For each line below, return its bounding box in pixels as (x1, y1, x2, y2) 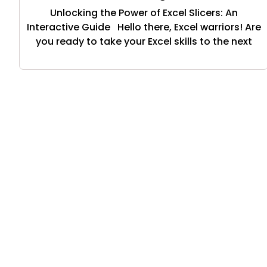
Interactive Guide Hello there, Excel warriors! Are (26, 20, 261, 35)
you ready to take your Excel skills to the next (35, 35, 252, 49)
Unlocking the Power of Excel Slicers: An (49, 6, 238, 20)
